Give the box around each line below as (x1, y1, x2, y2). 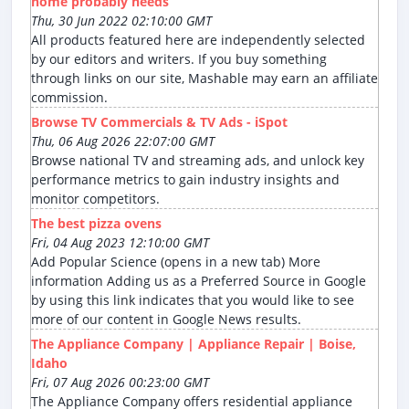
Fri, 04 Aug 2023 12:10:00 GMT (31, 234, 209, 252)
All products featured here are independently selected (31, 31, 365, 49)
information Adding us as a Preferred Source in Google (31, 272, 366, 290)
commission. (31, 89, 108, 107)
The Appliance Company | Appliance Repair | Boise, (31, 335, 356, 353)
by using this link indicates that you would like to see (31, 291, 354, 309)
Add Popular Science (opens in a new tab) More (31, 253, 320, 271)
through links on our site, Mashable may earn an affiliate (31, 69, 378, 88)
